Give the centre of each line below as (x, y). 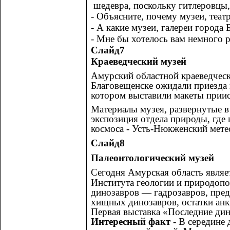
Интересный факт (131, 221)
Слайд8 (108, 143)
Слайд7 (108, 50)
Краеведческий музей (139, 62)
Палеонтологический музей (152, 158)
